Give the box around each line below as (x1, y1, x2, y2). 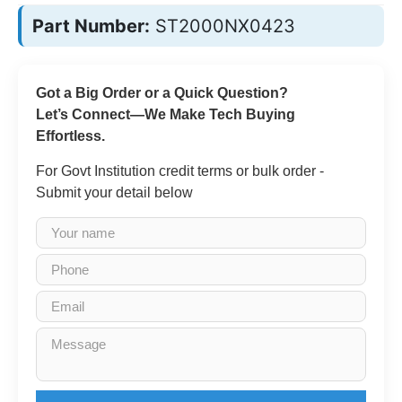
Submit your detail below (36, 185, 193, 200)
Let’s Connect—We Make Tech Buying (36, 107, 295, 122)
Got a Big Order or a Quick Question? (36, 85, 288, 100)
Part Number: (32, 15, 150, 37)
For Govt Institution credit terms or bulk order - (36, 163, 324, 179)
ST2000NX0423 (155, 15, 295, 37)
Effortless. (36, 128, 105, 144)
